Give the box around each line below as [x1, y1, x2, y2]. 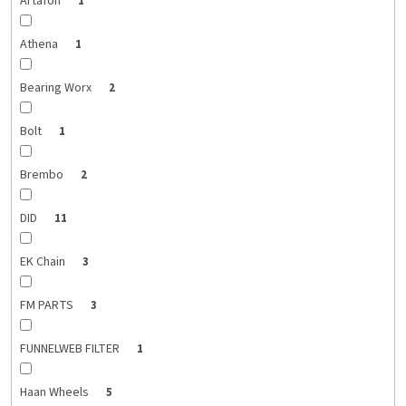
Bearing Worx [19, 79, 94, 98]
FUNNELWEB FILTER [19, 340, 122, 359]
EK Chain [19, 253, 68, 272]
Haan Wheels [19, 383, 92, 402]
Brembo [19, 166, 66, 185]
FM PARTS [19, 296, 76, 315]
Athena [19, 35, 61, 54]
